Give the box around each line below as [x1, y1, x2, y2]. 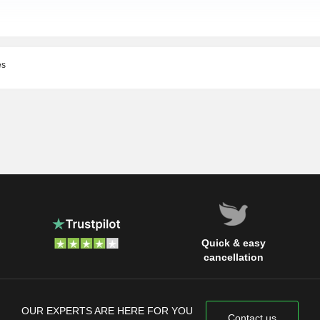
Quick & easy [201, 237, 266, 249]
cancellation [204, 251, 264, 264]
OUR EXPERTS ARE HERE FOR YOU [21, 304, 194, 316]
